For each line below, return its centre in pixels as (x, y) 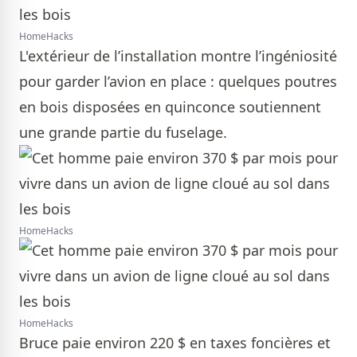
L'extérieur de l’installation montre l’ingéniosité (178, 56)
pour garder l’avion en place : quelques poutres (178, 81)
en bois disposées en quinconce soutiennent (170, 107)
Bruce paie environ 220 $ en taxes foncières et (175, 343)
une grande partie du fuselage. (123, 132)
